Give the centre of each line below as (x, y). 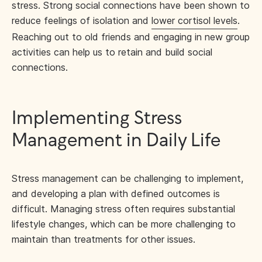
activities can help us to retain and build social (112, 52)
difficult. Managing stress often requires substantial (123, 209)
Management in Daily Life (116, 141)
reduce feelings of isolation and (82, 20)
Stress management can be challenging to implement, (127, 178)
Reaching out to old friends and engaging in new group (131, 37)
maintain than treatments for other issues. (104, 239)
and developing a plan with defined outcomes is (116, 194)
